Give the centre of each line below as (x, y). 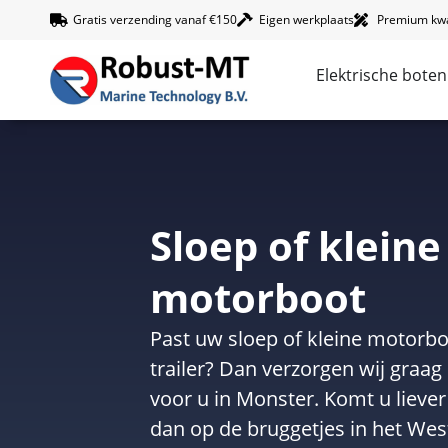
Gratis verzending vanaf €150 (154, 19)
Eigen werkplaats (306, 19)
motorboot (258, 297)
